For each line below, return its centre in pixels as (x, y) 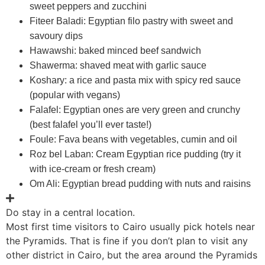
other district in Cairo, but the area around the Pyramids (132, 255)
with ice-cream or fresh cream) (93, 169)
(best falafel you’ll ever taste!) (91, 124)
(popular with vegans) (75, 95)
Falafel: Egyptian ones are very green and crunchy (135, 109)
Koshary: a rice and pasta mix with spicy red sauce (135, 80)
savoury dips (56, 35)
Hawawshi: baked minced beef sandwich (115, 50)
